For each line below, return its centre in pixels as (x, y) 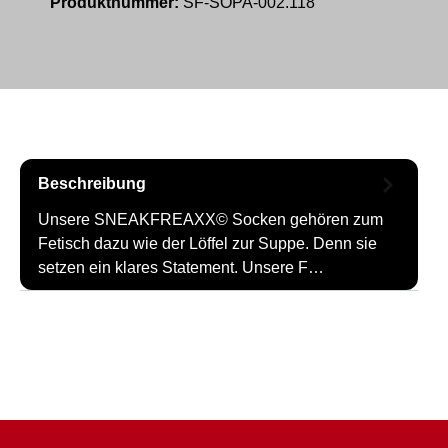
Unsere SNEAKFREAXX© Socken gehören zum (210, 219)
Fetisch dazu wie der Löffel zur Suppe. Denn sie (207, 243)
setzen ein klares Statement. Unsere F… (181, 267)
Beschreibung (92, 184)
